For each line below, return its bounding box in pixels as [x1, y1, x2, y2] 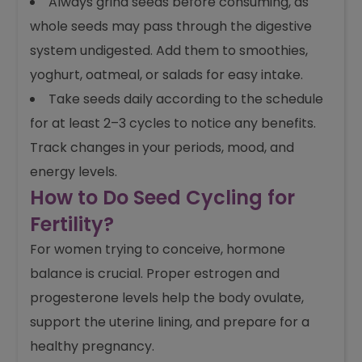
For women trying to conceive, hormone [30, 240, 286, 259]
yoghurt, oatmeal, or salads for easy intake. [30, 65, 304, 84]
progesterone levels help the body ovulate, [30, 288, 305, 307]
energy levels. [30, 162, 118, 181]
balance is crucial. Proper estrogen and [30, 264, 280, 283]
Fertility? [30, 211, 115, 238]
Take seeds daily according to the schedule [48, 90, 324, 108]
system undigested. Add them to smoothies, [30, 41, 309, 60]
